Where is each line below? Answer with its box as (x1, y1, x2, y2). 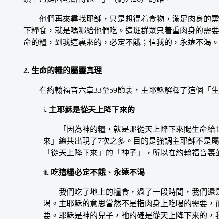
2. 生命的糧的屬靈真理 (23, 66, 102, 75)
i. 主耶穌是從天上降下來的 (43, 105, 135, 114)
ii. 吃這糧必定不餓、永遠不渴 (43, 168, 145, 176)
